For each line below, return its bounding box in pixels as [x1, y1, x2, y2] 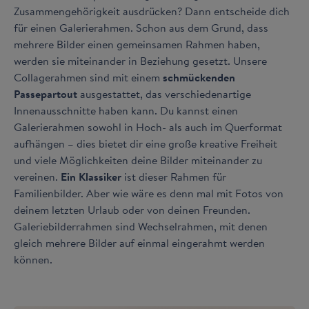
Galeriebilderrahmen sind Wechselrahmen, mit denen [14, 218, 268, 235]
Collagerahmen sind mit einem [14, 69, 163, 86]
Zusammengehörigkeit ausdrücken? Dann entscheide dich [14, 3, 290, 19]
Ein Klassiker [61, 168, 121, 185]
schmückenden [163, 69, 235, 86]
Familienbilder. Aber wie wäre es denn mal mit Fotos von [14, 185, 283, 201]
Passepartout [14, 86, 77, 102]
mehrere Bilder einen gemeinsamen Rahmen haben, [14, 36, 260, 52]
